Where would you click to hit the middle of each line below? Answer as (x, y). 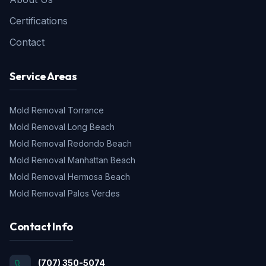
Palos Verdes (94, 193)
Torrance (86, 110)
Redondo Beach (100, 143)
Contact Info (41, 227)
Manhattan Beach (102, 160)
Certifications (39, 21)
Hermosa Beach (99, 177)
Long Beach (91, 127)
